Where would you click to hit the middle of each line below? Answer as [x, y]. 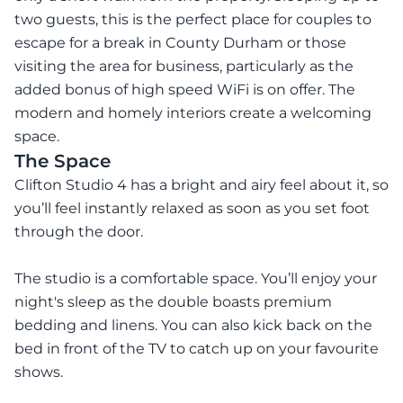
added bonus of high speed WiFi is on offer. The [185, 90]
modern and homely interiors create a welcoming [193, 113]
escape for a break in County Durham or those [180, 43]
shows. [39, 372]
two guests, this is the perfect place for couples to [193, 19]
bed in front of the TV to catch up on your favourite [197, 349]
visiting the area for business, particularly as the [184, 66]
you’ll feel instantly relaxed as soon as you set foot [192, 208]
